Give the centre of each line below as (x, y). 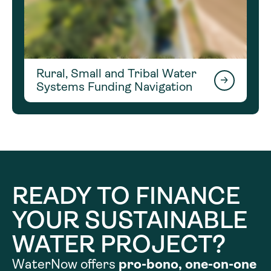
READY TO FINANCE (126, 196)
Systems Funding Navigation (114, 87)
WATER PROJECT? (119, 244)
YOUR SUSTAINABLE (130, 220)
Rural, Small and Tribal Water (116, 73)
